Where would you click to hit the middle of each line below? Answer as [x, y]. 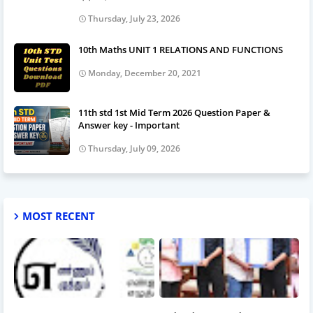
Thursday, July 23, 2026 [134, 18]
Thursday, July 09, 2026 [134, 148]
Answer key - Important [129, 125]
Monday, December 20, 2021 [145, 73]
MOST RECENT [59, 216]
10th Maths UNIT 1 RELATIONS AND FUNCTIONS [181, 49]
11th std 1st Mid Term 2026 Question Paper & [174, 112]
